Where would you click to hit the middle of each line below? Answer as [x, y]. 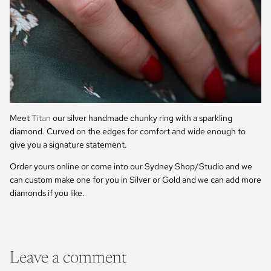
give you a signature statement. [68, 145]
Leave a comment [68, 258]
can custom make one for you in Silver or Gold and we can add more [135, 180]
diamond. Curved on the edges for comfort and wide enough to [128, 131]
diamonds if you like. [47, 193]
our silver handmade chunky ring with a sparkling [142, 118]
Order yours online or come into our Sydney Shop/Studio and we [131, 166]
